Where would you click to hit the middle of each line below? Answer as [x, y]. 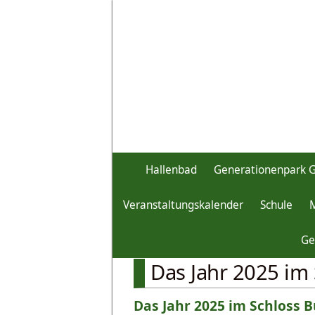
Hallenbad [171, 169]
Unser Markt [185, 226]
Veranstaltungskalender [183, 205]
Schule [276, 205]
